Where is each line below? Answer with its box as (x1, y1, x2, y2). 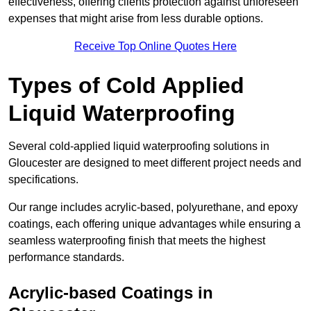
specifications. (8, 174, 78, 186)
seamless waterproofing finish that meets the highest (8, 235, 265, 247)
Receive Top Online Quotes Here (74, 40, 237, 53)
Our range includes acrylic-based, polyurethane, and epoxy (8, 201, 298, 214)
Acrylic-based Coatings (8, 283, 193, 303)
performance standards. (8, 251, 124, 264)
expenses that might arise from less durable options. (8, 12, 263, 25)
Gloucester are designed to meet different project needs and (8, 157, 301, 169)
